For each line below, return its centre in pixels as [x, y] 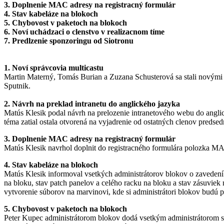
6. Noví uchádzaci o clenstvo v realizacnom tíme [84, 32]
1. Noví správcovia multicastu [54, 68]
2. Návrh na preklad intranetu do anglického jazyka [92, 104]
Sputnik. [17, 86]
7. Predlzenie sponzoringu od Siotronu [69, 41]
